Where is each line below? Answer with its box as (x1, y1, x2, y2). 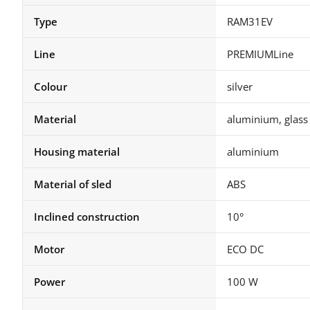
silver (227, 79, 253, 93)
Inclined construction (34, 209, 140, 224)
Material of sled (34, 176, 111, 191)
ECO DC (227, 241, 264, 256)
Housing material (34, 144, 120, 158)
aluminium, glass (227, 111, 308, 126)
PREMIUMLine (227, 46, 293, 61)
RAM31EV (227, 14, 273, 28)
